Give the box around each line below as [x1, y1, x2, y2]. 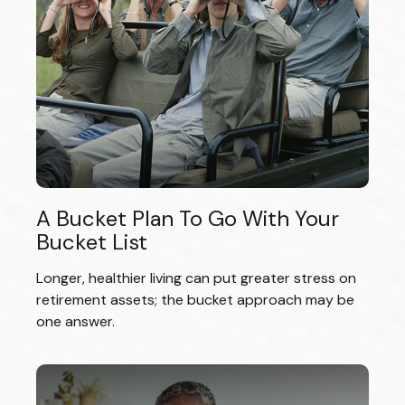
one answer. [36, 312, 115, 332]
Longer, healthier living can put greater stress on [36, 268, 356, 288]
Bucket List [36, 228, 147, 257]
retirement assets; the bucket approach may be [36, 290, 354, 310]
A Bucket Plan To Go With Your [36, 204, 339, 233]
